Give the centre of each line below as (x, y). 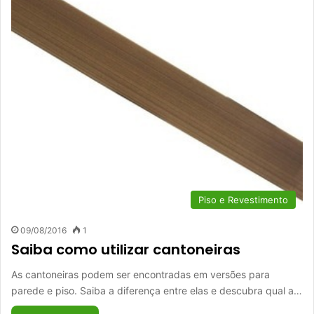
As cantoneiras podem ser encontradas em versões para (141, 274)
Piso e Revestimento (243, 200)
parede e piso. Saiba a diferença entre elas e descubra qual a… (157, 291)
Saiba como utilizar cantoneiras (126, 250)
